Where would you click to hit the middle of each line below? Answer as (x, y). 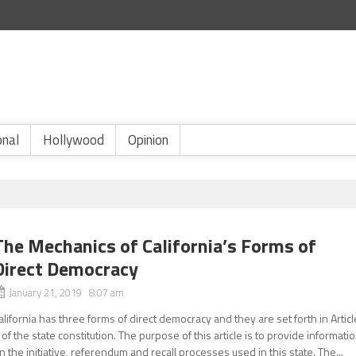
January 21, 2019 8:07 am (67, 292)
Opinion (148, 140)
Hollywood (74, 140)
